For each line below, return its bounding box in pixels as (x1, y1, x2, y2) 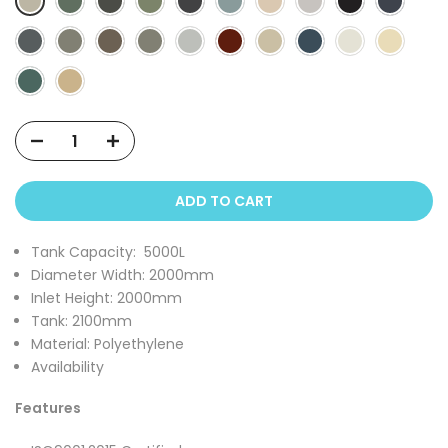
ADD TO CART (175, 191, 273, 211)
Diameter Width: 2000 (31, 265, 184, 285)
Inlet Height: (31, 288, 117, 308)
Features (15, 397, 81, 418)
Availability (31, 357, 104, 377)
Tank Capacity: (31, 242, 140, 262)
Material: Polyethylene (31, 334, 184, 354)
